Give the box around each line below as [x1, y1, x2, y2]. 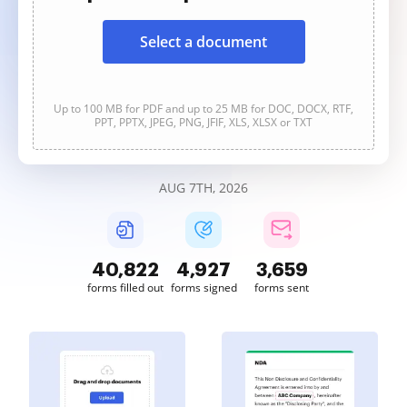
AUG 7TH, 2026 [159, 179, 248, 196]
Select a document [140, 32, 267, 52]
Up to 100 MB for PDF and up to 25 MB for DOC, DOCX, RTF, [54, 101, 353, 116]
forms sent [254, 280, 309, 295]
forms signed [170, 280, 237, 295]
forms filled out [87, 280, 164, 295]
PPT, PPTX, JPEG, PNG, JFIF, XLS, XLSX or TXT [94, 114, 313, 130]
